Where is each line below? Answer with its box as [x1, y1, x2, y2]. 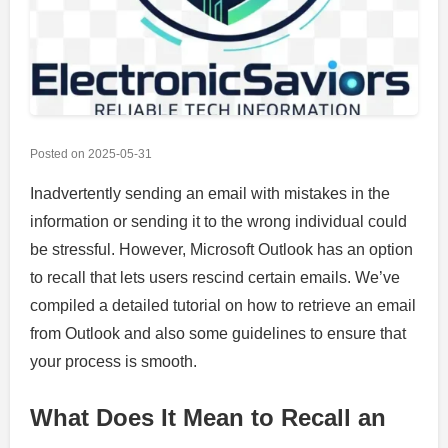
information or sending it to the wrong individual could [30, 213, 407, 231]
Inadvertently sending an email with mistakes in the [30, 185, 390, 203]
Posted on [30, 147, 88, 161]
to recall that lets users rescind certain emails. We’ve [30, 269, 400, 287]
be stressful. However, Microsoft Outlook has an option [30, 241, 413, 259]
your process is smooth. [30, 353, 197, 371]
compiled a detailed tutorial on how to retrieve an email [30, 297, 416, 315]
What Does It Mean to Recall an [30, 403, 386, 431]
